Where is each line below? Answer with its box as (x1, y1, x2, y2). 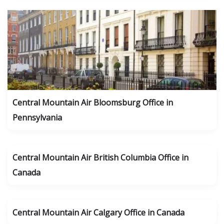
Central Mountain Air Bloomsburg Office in (12, 97, 173, 108)
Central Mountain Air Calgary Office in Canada (12, 207, 184, 218)
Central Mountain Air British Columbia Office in (12, 152, 188, 163)
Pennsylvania (12, 112, 62, 123)
